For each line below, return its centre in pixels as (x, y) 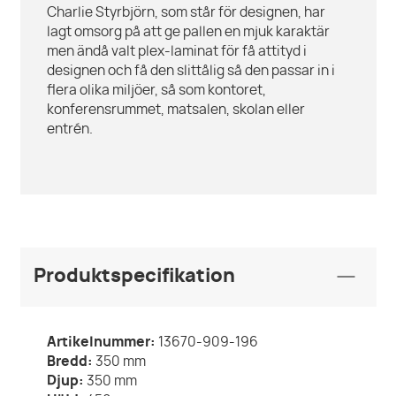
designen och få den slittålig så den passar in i (190, 72)
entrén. (69, 130)
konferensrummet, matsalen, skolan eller (175, 110)
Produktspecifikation (134, 277)
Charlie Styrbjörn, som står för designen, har (186, 13)
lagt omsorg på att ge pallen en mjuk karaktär (188, 33)
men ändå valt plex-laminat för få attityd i (176, 52)
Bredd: (69, 362)
